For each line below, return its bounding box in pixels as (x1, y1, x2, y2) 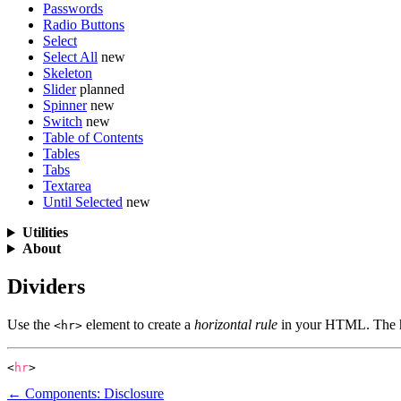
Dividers (7, 275, 85, 299)
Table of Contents (43, 130, 143, 146)
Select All (43, 49, 98, 65)
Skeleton (43, 65, 92, 81)
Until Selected (43, 194, 123, 210)
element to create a (82, 317, 194, 333)
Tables (43, 146, 80, 162)
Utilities (21, 225, 68, 241)
